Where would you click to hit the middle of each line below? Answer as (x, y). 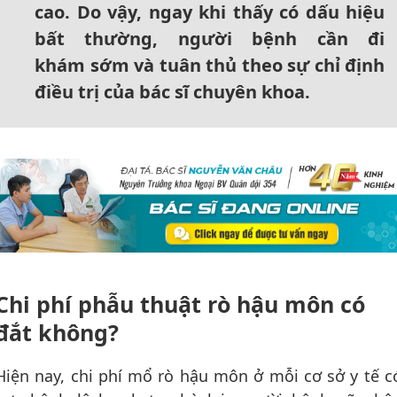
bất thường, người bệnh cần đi (210, 39)
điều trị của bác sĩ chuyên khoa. (175, 92)
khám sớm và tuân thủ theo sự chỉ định (210, 66)
